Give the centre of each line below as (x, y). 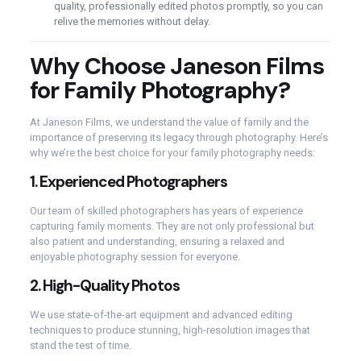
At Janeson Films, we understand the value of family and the (169, 122)
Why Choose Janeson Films (176, 66)
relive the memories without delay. (132, 21)
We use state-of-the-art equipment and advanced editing (161, 315)
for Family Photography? (160, 90)
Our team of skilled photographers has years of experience (166, 211)
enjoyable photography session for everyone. (135, 257)
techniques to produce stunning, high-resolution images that (170, 330)
